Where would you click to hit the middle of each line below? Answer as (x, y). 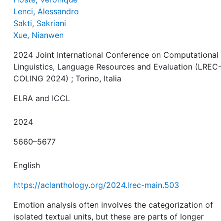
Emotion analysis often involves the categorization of (113, 205)
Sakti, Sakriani (40, 23)
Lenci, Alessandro (46, 11)
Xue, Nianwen (39, 35)
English (27, 165)
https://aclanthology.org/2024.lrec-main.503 (96, 185)
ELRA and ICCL (42, 98)
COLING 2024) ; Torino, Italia (68, 78)
